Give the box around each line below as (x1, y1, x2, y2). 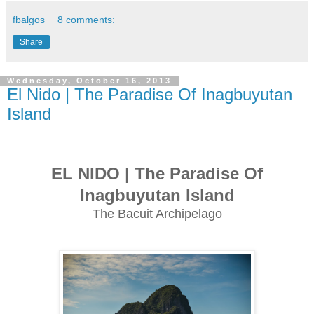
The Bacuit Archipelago (92, 206, 222, 221)
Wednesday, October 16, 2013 (7, 76, 172, 85)
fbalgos (13, 14, 45, 25)
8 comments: (57, 14, 116, 25)
